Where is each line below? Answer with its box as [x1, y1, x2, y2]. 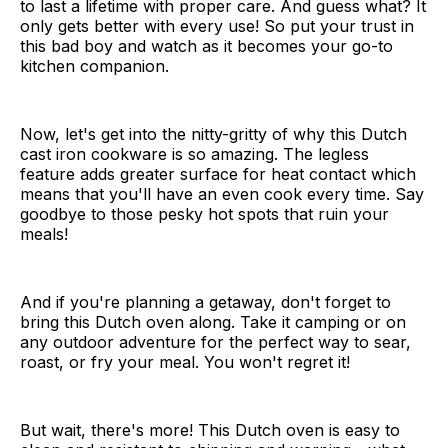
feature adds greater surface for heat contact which [20, 163, 416, 184]
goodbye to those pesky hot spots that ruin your [20, 203, 389, 224]
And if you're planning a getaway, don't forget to [20, 291, 391, 312]
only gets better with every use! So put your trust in [20, 15, 414, 36]
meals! [20, 223, 68, 244]
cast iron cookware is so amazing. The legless [20, 143, 369, 164]
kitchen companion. [20, 55, 169, 76]
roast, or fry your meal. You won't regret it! [20, 351, 350, 372]
